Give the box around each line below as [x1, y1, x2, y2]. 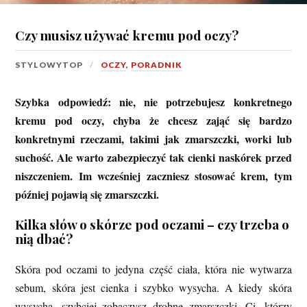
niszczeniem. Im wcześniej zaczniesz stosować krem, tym [15, 167, 292, 184]
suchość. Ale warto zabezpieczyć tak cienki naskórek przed [15, 149, 292, 165]
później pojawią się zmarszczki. [15, 186, 160, 202]
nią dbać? [15, 229, 73, 247]
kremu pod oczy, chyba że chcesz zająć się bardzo [15, 112, 292, 128]
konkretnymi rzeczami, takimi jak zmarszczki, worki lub [15, 130, 292, 147]
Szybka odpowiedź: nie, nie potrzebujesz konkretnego [15, 93, 292, 110]
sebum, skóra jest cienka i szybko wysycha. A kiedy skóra [15, 280, 292, 295]
